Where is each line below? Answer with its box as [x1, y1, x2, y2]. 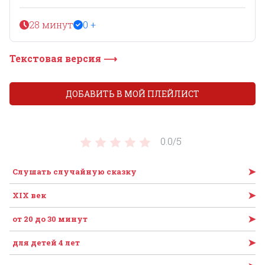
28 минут [29, 18, 73, 31]
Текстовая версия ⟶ [9, 51, 117, 64]
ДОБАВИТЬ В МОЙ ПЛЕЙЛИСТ [66, 88, 199, 99]
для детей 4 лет [12, 237, 80, 248]
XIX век [12, 189, 46, 201]
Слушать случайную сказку [12, 166, 137, 177]
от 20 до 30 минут [12, 213, 88, 224]
